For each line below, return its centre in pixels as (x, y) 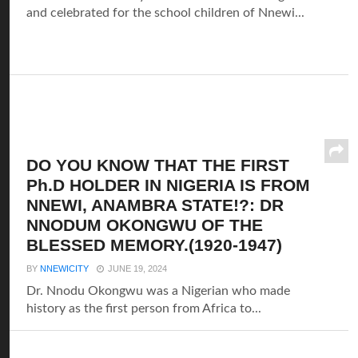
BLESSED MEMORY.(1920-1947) (155, 245)
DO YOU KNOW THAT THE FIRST (158, 165)
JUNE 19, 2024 (138, 268)
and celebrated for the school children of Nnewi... (166, 13)
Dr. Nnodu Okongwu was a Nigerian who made (159, 291)
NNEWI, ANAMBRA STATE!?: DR (155, 205)
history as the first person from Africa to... (144, 308)
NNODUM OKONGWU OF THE (145, 225)
